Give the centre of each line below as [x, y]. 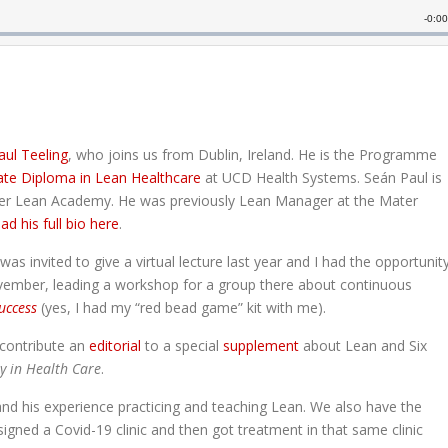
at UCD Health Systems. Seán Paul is [321, 178]
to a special [182, 346]
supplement [261, 346]
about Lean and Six [363, 346]
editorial [115, 346]
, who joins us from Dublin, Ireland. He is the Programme [252, 155]
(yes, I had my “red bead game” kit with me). [181, 308]
